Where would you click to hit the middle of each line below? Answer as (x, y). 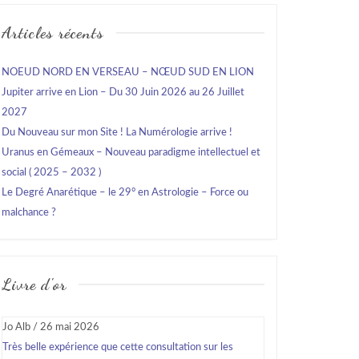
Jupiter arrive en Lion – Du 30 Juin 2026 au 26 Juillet (123, 93)
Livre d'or (34, 284)
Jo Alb (16, 327)
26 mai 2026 (70, 327)
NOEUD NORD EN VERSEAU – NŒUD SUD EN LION (128, 73)
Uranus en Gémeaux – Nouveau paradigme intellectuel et (131, 153)
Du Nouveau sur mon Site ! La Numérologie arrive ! (117, 133)
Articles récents (53, 33)
